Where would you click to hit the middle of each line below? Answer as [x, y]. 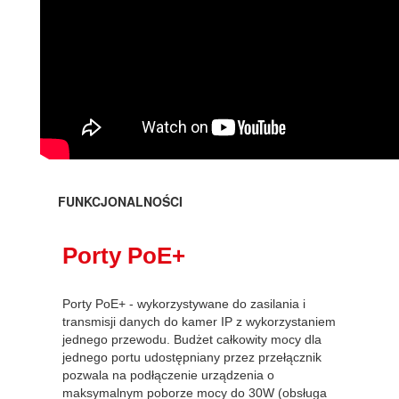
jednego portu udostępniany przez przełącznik [192, 357]
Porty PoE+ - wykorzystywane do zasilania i [184, 303]
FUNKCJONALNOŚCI [120, 201]
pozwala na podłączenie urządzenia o [168, 375]
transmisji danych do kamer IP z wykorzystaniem [199, 321]
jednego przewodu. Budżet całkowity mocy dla [192, 339]
